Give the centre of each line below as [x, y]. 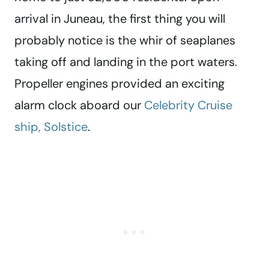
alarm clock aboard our [79, 105]
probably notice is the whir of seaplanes [125, 41]
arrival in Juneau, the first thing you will [120, 19]
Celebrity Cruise [188, 105]
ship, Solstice [51, 127]
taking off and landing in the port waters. [126, 62]
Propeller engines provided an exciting [119, 84]
